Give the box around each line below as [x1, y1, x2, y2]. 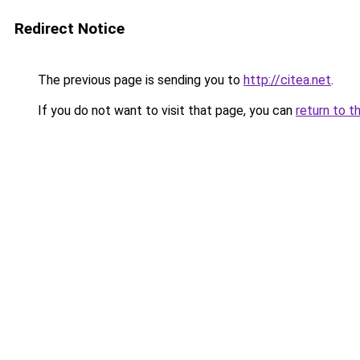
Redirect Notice [14, 19, 125, 38]
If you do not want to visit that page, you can [35, 103, 296, 118]
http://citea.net [243, 72, 331, 88]
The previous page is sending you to [35, 72, 243, 88]
